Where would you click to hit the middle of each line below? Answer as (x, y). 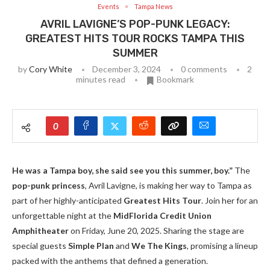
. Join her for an (230, 201)
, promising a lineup (222, 246)
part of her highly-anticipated (68, 201)
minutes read (101, 80)
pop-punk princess (49, 186)
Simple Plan (91, 246)
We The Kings (159, 246)
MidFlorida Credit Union (162, 216)
